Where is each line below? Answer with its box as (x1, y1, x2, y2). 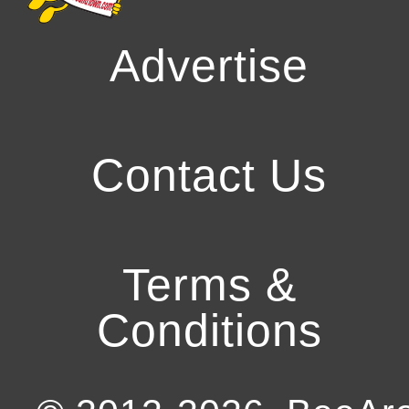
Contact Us (91, 150, 327, 202)
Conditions (96, 305, 322, 357)
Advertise (110, 40, 309, 92)
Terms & (121, 259, 297, 311)
